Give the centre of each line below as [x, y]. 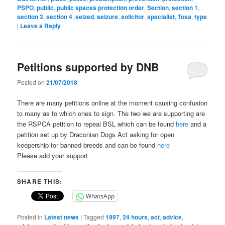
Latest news [62, 217]
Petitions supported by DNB [88, 67]
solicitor [133, 16]
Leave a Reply [41, 25]
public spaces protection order [101, 7]
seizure [108, 16]
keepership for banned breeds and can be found [87, 145]
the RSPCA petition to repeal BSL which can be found [97, 124]
